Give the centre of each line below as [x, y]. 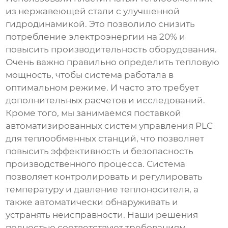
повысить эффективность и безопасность [100, 151]
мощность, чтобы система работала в [90, 75]
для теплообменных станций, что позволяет [105, 139]
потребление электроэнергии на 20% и [96, 37]
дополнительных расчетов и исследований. [106, 101]
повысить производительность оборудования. [111, 50]
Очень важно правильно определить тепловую [113, 62]
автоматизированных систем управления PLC [109, 126]
